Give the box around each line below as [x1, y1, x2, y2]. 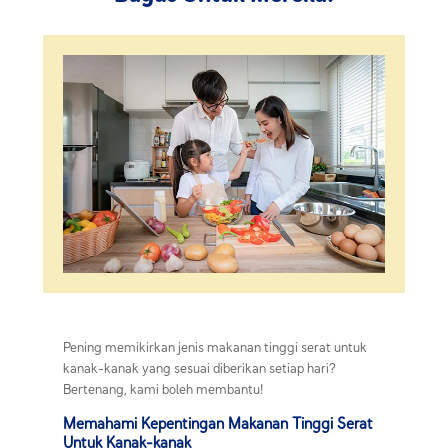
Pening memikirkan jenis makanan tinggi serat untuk [63, 337, 367, 356]
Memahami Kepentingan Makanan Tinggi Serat [63, 412, 373, 433]
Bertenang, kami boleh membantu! [63, 379, 264, 398]
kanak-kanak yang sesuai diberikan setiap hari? [63, 358, 336, 377]
